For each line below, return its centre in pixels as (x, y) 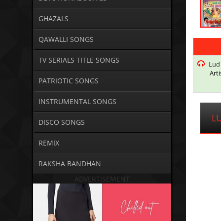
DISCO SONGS (61, 122)
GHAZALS (53, 19)
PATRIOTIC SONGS (68, 81)
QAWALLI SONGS (66, 39)
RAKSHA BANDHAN (70, 164)
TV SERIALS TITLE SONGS (79, 60)
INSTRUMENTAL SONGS (77, 102)
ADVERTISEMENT (102, 179)
